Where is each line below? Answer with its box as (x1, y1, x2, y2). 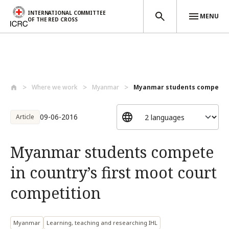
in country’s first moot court (10, 162, 217, 183)
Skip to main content (6, 71, 76, 80)
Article (16, 112, 34, 121)
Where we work (32, 83, 78, 91)
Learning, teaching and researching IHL (47, 219, 157, 226)
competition (10, 182, 101, 203)
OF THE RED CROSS (28, 16, 78, 23)
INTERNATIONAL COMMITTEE (28, 9, 106, 16)
